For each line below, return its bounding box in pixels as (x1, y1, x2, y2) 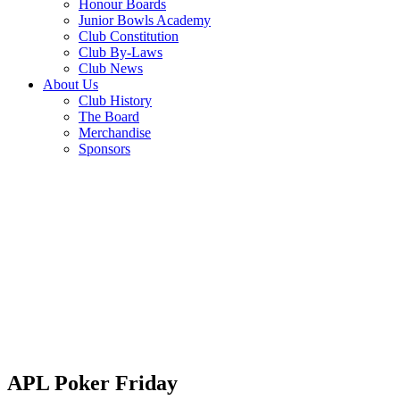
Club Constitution (79, 29, 179, 44)
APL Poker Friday (7, 371, 178, 395)
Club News (79, 61, 143, 76)
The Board (79, 109, 139, 124)
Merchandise (79, 125, 151, 140)
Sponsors (79, 141, 130, 156)
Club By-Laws (79, 45, 162, 60)
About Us (43, 77, 98, 92)
